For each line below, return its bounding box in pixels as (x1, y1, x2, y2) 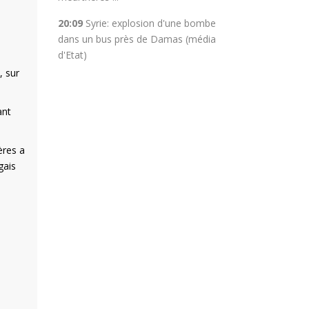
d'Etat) (57, 48, 87, 61)
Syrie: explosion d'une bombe (85, 17, 216, 30)
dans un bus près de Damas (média (57, 32, 216, 46)
